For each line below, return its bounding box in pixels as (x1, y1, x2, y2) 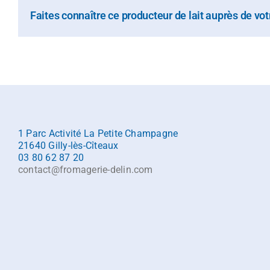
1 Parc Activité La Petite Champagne (18, 127, 178, 139)
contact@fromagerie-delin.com (18, 163, 153, 175)
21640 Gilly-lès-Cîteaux (18, 139, 119, 151)
